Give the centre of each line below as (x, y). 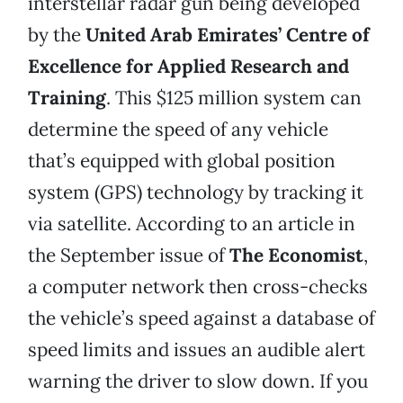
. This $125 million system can (234, 98)
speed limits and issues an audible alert (197, 350)
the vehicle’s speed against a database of (201, 318)
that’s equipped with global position (182, 161)
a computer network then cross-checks (198, 287)
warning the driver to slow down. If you (198, 381)
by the (57, 35)
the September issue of (129, 255)
